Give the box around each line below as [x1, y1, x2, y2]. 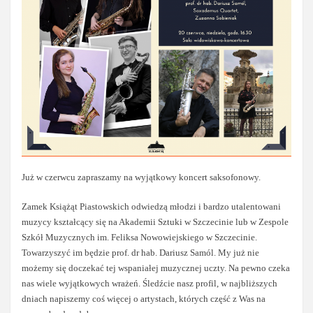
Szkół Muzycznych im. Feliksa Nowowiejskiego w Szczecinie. [22, 232, 258, 243]
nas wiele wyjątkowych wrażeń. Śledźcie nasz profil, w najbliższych [22, 278, 278, 289]
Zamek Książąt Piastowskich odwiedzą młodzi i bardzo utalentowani [22, 201, 282, 212]
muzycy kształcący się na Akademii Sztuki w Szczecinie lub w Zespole [22, 217, 289, 228]
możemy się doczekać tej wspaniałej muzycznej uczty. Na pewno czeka [22, 263, 291, 274]
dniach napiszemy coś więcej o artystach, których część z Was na [22, 293, 266, 305]
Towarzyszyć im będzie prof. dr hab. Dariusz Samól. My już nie [22, 247, 260, 259]
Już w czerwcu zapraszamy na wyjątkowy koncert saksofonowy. [22, 171, 261, 182]
